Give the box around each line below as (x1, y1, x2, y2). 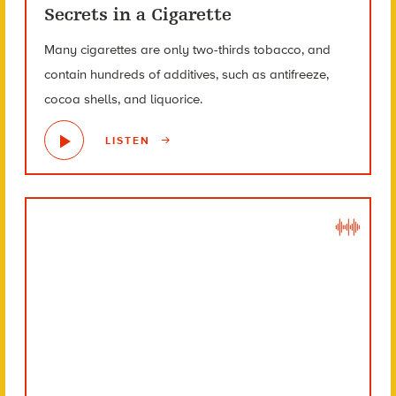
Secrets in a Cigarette (43, 4, 232, 26)
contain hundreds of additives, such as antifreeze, (43, 66, 329, 83)
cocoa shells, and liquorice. (43, 91, 202, 108)
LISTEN (104, 133, 155, 147)
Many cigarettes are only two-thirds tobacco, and (43, 42, 331, 58)
